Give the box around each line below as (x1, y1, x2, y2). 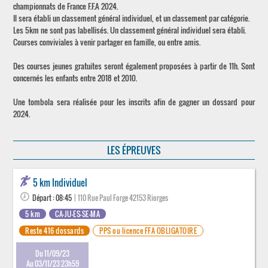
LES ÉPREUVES (106, 143, 161, 158)
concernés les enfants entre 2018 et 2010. (13, 72, 138, 84)
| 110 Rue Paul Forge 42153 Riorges (72, 193, 169, 203)
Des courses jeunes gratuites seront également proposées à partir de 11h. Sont (13, 60, 255, 72)
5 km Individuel (31, 176, 88, 190)
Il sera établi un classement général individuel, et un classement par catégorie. (13, 12, 250, 25)
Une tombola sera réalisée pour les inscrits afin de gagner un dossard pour (13, 96, 255, 108)
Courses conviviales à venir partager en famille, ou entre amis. (13, 36, 201, 48)
